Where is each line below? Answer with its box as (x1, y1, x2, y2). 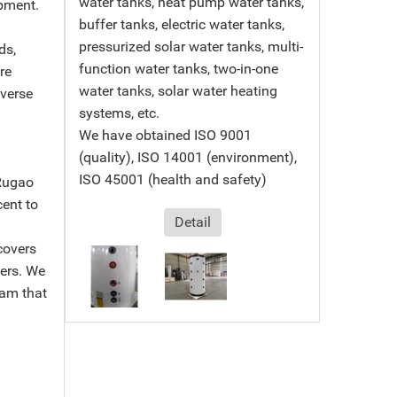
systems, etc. (79, 105, 160, 121)
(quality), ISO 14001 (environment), (79, 149, 298, 166)
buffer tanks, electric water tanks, (79, 16, 285, 33)
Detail (174, 214, 211, 230)
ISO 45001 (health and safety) (79, 171, 268, 188)
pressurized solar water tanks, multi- (79, 38, 304, 55)
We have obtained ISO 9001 (79, 127, 253, 144)
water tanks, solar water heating (79, 82, 278, 99)
